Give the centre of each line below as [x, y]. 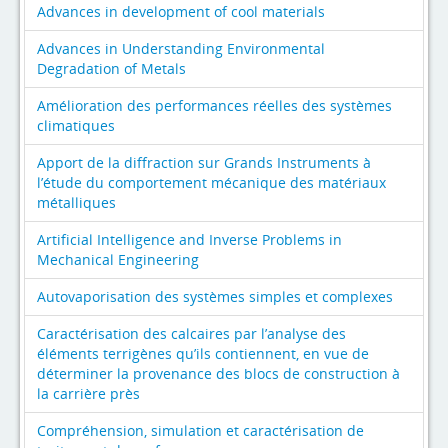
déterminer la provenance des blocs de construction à [218, 373]
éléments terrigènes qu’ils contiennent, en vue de [203, 353]
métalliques [76, 202]
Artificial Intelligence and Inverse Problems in [189, 239]
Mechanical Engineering [118, 259]
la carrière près [88, 393]
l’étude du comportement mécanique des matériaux [211, 182]
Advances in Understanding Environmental [181, 48]
